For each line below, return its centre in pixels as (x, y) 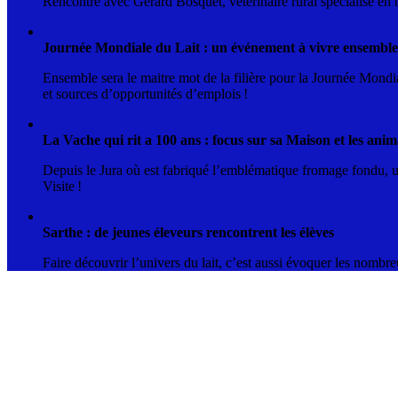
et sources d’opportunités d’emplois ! (145, 94)
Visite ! (62, 186)
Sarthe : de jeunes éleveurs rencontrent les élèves (188, 232)
